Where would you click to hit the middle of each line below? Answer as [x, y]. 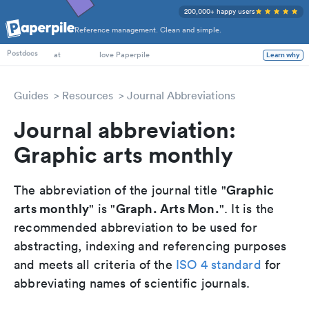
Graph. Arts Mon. [167, 208]
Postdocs [22, 53]
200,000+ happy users [220, 11]
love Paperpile [124, 54]
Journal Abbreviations [181, 95]
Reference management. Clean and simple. [148, 30]
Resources [88, 95]
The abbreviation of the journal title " [120, 190]
